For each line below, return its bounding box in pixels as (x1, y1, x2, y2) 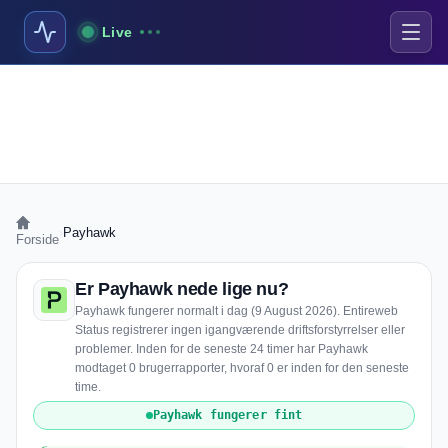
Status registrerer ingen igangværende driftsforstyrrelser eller (75, 323, 405, 337)
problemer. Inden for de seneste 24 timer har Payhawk (75, 342, 368, 356)
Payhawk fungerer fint (152, 408, 303, 422)
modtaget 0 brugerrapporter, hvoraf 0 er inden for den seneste (75, 361, 409, 375)
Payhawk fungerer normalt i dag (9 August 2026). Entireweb (75, 304, 398, 318)
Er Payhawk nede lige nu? (75, 279, 289, 299)
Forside (16, 232, 59, 247)
